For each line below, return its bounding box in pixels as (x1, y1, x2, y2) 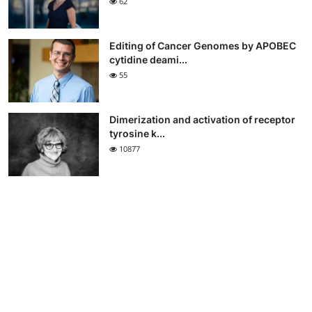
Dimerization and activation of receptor (109, 114, 295, 126)
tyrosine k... (109, 127, 165, 140)
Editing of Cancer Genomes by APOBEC (109, 40, 296, 52)
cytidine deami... (109, 54, 187, 66)
